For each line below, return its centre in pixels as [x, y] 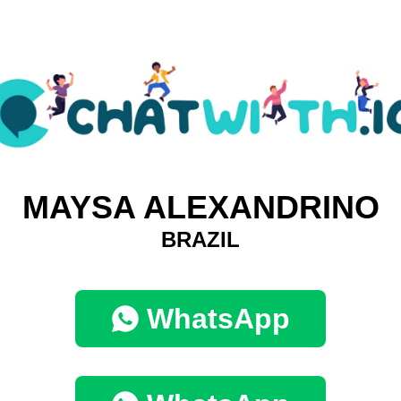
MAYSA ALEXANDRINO [200, 208]
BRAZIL [200, 240]
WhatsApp [218, 319]
